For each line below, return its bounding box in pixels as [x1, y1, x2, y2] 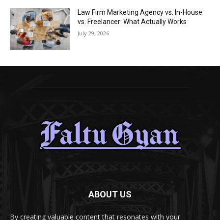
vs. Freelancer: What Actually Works [78, 18, 187, 26]
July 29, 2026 [78, 29, 110, 37]
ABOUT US [88, 189, 132, 199]
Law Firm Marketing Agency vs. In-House [78, 8, 203, 17]
